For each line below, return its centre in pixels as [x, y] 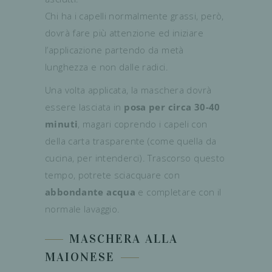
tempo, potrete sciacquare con [112, 175]
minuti [62, 124]
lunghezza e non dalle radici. [107, 66]
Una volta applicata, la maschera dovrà [128, 90]
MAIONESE [80, 257]
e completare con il [178, 192]
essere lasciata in [85, 107]
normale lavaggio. [83, 209]
